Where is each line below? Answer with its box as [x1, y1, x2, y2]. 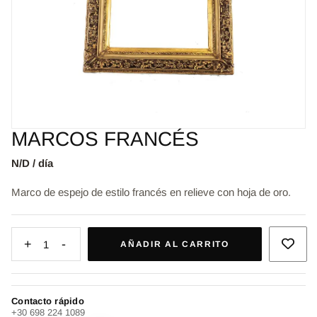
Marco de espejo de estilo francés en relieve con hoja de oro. [11, 186, 291, 199]
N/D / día [11, 157, 53, 170]
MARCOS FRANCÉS [11, 128, 199, 151]
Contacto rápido [11, 296, 84, 307]
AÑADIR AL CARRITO [120, 239, 229, 250]
